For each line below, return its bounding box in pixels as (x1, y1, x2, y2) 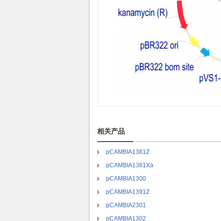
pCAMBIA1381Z (106, 148, 149, 155)
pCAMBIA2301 (106, 202, 146, 209)
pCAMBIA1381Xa (106, 162, 153, 169)
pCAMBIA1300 (106, 175, 146, 182)
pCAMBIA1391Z (106, 188, 149, 195)
